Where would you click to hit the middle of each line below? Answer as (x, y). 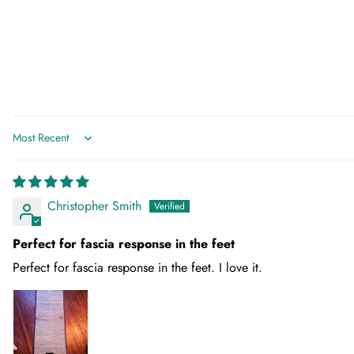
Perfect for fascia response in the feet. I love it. (137, 267)
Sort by (31, 145)
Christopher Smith (94, 206)
